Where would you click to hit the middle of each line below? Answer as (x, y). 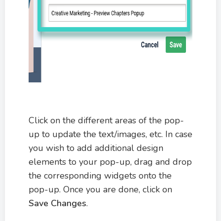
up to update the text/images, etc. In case (110, 134)
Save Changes (57, 203)
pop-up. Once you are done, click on (100, 189)
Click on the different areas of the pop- (106, 120)
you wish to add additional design (96, 148)
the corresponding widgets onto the (100, 175)
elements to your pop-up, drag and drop (110, 162)
